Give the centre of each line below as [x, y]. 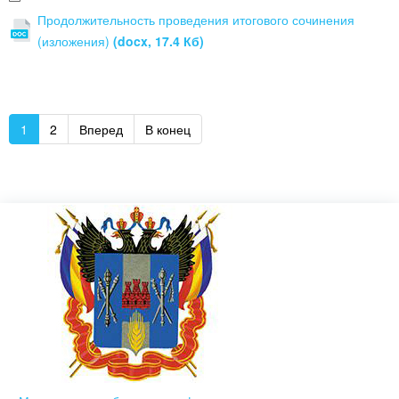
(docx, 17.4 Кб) [159, 41]
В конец [168, 129]
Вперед [101, 129]
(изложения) [75, 41]
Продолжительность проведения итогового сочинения [196, 20]
